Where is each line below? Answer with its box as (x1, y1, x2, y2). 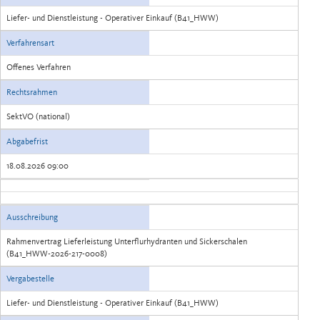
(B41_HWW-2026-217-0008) (6, 249, 107, 259)
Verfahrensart (6, 38, 54, 48)
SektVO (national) (6, 111, 70, 121)
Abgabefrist (6, 136, 48, 146)
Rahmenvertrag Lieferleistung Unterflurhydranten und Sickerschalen (6, 236, 247, 246)
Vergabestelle (6, 274, 54, 284)
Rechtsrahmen (6, 87, 57, 97)
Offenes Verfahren (6, 62, 71, 72)
